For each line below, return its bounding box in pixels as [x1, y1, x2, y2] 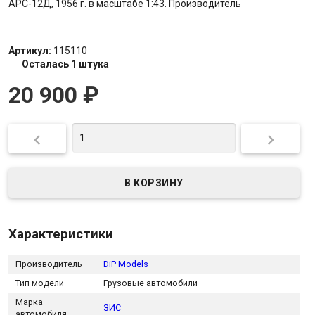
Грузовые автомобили [103, 277, 198, 288]
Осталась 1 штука [22, 58, 109, 70]
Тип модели [15, 277, 64, 288]
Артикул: [8, 44, 53, 56]
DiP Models [103, 258, 148, 269]
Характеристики [8, 225, 113, 242]
